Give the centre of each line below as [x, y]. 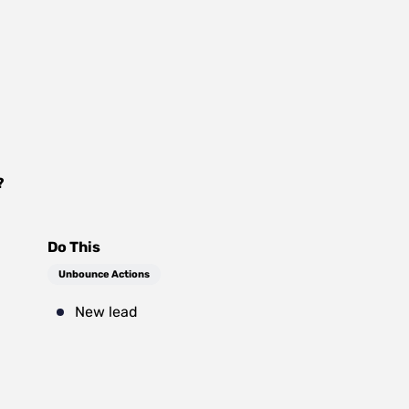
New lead [106, 312]
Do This [74, 247]
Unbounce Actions [104, 274]
